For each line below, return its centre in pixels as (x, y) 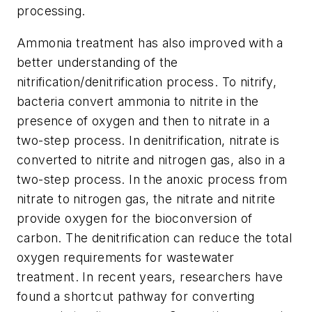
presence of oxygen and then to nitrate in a (143, 120)
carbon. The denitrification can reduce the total (155, 237)
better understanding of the (97, 62)
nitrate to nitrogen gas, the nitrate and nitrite (146, 198)
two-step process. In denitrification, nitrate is (148, 140)
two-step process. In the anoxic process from (152, 179)
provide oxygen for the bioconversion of (135, 218)
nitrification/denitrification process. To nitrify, (147, 81)
